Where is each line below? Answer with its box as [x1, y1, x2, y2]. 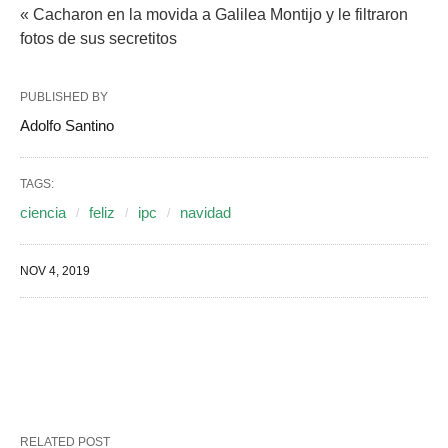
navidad [180, 203, 231, 221]
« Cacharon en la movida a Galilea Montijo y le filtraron [20, 5, 408, 23]
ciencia [20, 203, 66, 221]
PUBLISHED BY [20, 89, 108, 104]
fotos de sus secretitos [20, 29, 177, 47]
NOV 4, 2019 [20, 263, 90, 278]
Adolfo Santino [20, 116, 114, 134]
